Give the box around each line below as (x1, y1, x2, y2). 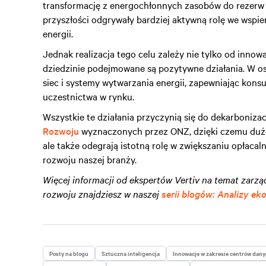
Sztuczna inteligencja (102, 249, 160, 258)
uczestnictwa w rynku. (43, 90, 134, 103)
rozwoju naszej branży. (43, 153, 137, 166)
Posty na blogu (49, 249, 88, 258)
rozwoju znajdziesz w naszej (43, 187, 161, 200)
